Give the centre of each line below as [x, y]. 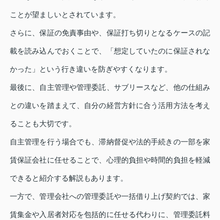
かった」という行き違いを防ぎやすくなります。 [91, 69]
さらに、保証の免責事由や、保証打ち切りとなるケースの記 [110, 32]
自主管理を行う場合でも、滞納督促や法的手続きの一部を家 [110, 141]
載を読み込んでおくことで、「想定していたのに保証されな [110, 51]
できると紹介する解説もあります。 [69, 178]
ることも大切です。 [43, 123]
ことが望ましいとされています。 [65, 14]
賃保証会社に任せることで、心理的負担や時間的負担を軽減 [110, 160]
